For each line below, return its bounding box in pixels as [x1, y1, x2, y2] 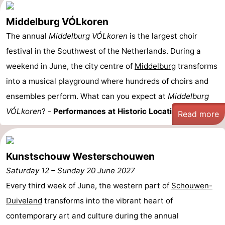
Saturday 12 [6, 166, 49, 175]
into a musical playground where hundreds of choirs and [6, 76, 208, 86]
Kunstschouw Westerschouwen [6, 150, 155, 162]
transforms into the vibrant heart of [42, 196, 173, 205]
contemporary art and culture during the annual [6, 211, 179, 220]
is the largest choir [128, 31, 197, 41]
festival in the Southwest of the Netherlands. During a [6, 46, 201, 56]
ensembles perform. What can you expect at [6, 91, 168, 101]
